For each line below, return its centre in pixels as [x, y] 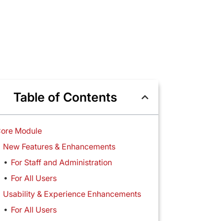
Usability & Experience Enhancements [72, 194]
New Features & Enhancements [59, 147]
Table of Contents [65, 97]
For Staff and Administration [61, 163]
